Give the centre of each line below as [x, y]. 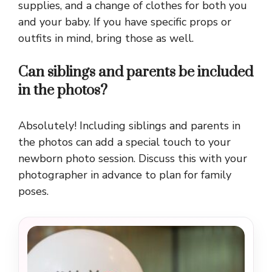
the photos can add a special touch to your [124, 142]
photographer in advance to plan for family [125, 175]
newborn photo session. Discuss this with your [133, 159]
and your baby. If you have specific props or [125, 22]
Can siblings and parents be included [136, 73]
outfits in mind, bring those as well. [106, 39]
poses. [33, 192]
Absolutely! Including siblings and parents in [129, 126]
